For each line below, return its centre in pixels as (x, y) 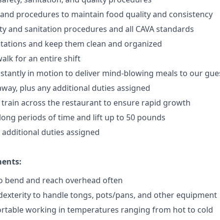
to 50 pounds (140, 117)
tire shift (65, 58)
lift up (104, 117)
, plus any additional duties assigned (83, 88)
